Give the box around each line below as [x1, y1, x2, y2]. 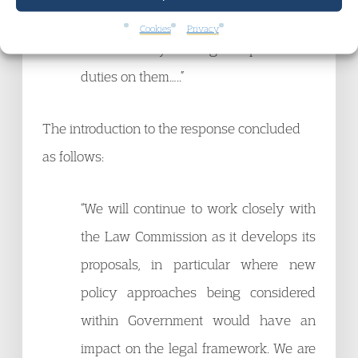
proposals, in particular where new [81, 256, 316, 272]
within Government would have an [81, 312, 316, 328]
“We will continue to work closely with [81, 200, 316, 217]
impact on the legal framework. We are [81, 340, 316, 356]
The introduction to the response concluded [42, 120, 300, 137]
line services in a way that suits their [81, 12, 316, 29]
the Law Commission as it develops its [81, 228, 316, 245]
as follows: [42, 148, 104, 165]
